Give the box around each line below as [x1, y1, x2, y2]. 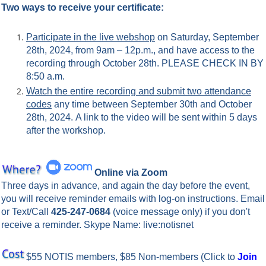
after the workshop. [26, 125, 106, 136]
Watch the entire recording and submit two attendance [26, 86, 251, 97]
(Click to [201, 251, 235, 262]
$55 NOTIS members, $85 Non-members [26, 251, 198, 262]
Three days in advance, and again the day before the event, [1, 180, 250, 191]
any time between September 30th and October [52, 99, 252, 110]
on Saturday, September [155, 31, 259, 42]
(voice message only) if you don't [110, 206, 250, 217]
